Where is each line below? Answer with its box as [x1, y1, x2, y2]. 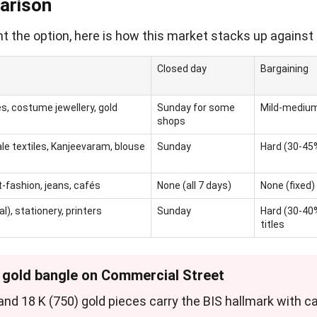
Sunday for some [157, 102, 236, 114]
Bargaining [260, 63, 309, 75]
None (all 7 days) [157, 180, 232, 192]
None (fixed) [260, 180, 316, 192]
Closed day [157, 63, 207, 75]
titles [260, 219, 285, 231]
